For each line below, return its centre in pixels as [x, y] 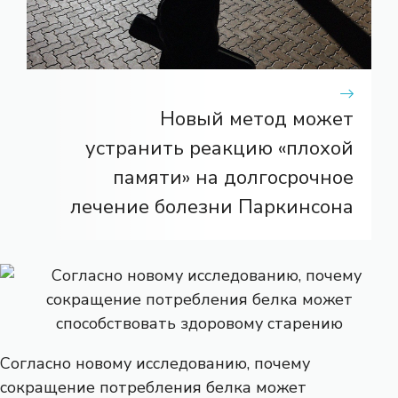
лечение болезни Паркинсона [212, 207]
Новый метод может [257, 119]
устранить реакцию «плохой [219, 148]
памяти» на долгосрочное [233, 177]
